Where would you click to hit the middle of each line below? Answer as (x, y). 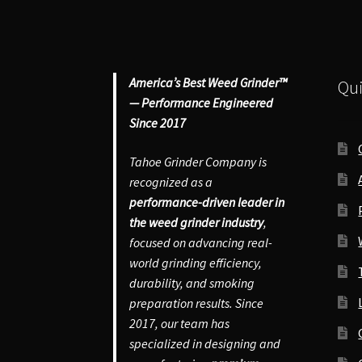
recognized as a (171, 181)
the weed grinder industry (197, 222)
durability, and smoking (192, 282)
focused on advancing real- (201, 242)
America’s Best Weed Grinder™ (208, 83)
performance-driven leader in (207, 202)
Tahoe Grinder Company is (198, 161)
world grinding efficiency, (196, 262)
